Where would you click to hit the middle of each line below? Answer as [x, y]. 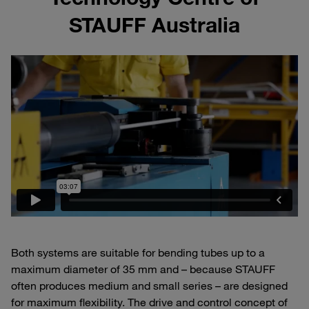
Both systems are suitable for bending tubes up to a [138, 253]
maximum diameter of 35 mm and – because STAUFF [143, 269]
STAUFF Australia [154, 25]
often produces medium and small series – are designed [149, 286]
